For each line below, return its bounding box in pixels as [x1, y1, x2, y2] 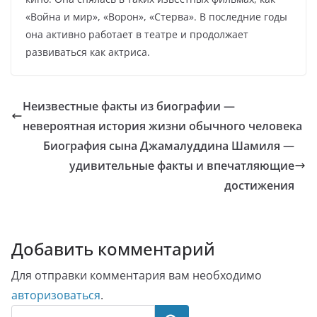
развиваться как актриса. [25, 45, 150, 59]
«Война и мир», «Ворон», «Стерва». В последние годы [25, 10, 287, 23]
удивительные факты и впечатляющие [69, 158, 294, 173]
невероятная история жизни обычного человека [23, 118, 302, 134]
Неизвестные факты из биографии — [23, 98, 235, 114]
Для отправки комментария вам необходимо [11, 267, 262, 283]
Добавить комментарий [11, 237, 215, 260]
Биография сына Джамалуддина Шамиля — [43, 138, 294, 154]
